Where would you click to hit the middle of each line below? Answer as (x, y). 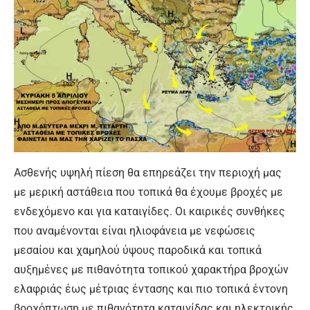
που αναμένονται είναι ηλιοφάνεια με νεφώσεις (135, 231)
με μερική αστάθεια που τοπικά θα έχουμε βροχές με (148, 192)
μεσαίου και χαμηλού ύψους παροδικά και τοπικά (138, 250)
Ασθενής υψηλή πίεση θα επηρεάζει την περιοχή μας (148, 173)
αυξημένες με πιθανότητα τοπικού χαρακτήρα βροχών (151, 270)
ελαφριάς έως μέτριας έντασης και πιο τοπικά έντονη (151, 289)
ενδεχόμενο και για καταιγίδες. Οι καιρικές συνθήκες (149, 212)
